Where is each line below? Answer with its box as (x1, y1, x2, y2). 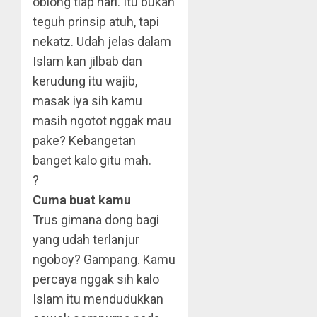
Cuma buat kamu (33, 192, 131, 207)
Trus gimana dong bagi (33, 212, 159, 227)
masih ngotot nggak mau (33, 113, 171, 128)
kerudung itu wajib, (33, 74, 137, 88)
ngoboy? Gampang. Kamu (33, 252, 175, 267)
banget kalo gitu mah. (33, 153, 151, 168)
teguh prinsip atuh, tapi (33, 14, 159, 29)
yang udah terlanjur (33, 232, 139, 247)
